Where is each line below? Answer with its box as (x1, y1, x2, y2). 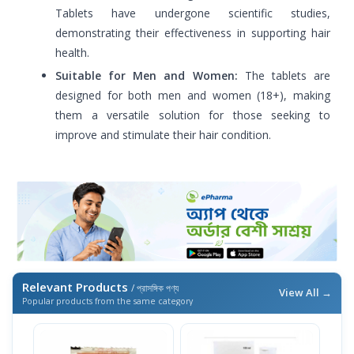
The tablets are (237, 68, 331, 83)
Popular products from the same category (22, 296, 193, 307)
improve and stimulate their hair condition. (55, 127, 271, 142)
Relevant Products (22, 279, 131, 296)
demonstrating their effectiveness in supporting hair (55, 25, 330, 40)
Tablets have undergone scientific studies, (55, 6, 330, 21)
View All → (279, 285, 332, 300)
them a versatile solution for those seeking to (55, 107, 330, 122)
